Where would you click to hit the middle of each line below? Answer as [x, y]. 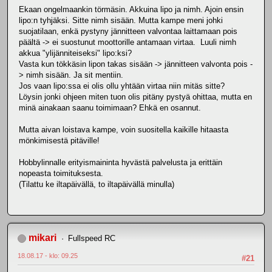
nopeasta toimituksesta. [61, 174]
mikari [42, 238]
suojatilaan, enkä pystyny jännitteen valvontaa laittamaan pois [128, 32]
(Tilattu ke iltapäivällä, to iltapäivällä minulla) [97, 185]
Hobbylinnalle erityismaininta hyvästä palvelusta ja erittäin [121, 163]
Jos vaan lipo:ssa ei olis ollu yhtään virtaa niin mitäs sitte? [122, 86]
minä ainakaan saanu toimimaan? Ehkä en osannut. [110, 108]
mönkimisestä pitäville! [59, 141]
